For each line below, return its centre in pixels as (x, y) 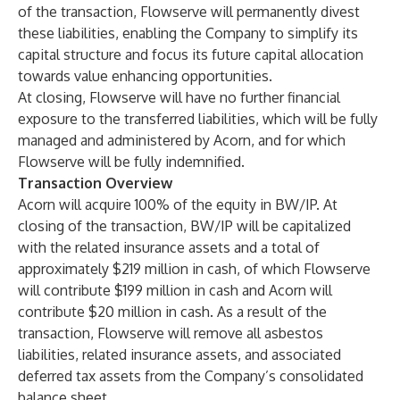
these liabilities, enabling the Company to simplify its (188, 33)
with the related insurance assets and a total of (169, 247)
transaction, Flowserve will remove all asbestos (171, 333)
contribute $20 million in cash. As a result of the (172, 312)
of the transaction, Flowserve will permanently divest (189, 12)
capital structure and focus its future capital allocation (191, 54)
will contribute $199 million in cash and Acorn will (175, 290)
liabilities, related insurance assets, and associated (179, 354)
